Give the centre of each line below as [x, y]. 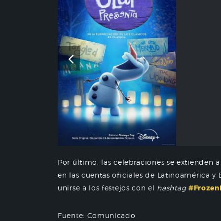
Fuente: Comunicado [97, 215]
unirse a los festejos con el [108, 187]
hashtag [172, 187]
